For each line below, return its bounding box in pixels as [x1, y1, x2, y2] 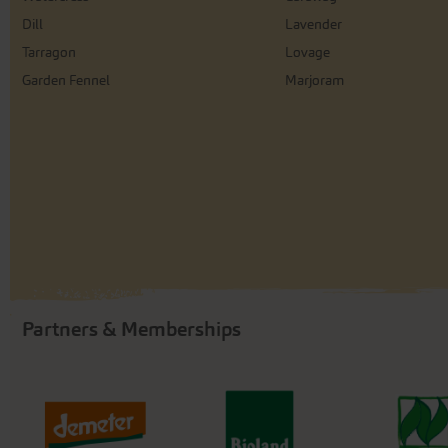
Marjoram [284, 71, 344, 89]
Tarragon [22, 43, 76, 61]
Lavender [284, 15, 342, 33]
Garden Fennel [22, 71, 110, 89]
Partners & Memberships [22, 316, 241, 341]
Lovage [284, 43, 330, 61]
